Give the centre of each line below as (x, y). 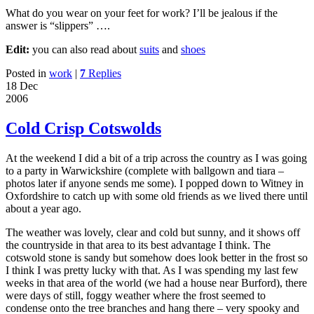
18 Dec (22, 86)
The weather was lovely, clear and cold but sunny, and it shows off (153, 232)
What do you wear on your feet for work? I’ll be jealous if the (142, 13)
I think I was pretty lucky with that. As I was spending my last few (152, 270)
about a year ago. (43, 208)
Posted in (26, 73)
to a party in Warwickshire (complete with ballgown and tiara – (145, 170)
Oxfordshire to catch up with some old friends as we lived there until (157, 196)
